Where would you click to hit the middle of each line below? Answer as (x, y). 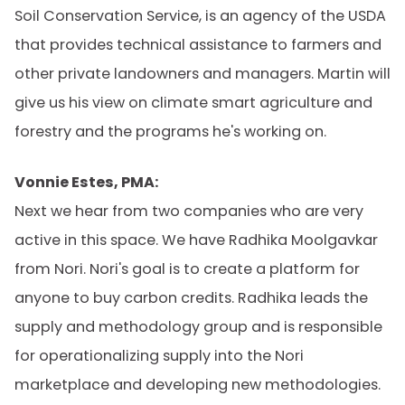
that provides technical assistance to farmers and (198, 45)
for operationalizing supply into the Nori (159, 356)
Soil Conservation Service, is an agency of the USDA (200, 16)
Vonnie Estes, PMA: (86, 182)
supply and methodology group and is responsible (198, 327)
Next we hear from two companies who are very (189, 211)
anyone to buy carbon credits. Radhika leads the (191, 298)
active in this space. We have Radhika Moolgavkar (196, 240)
